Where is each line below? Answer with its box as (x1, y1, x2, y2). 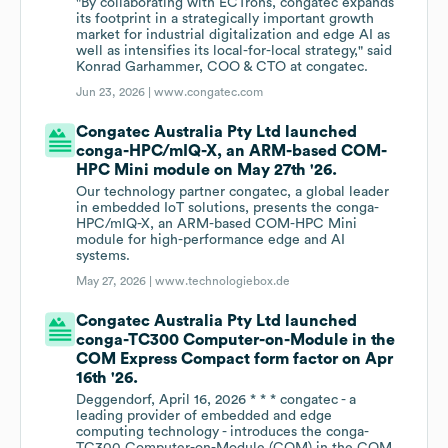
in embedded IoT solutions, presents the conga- (76, 201, 380, 216)
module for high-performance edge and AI (76, 233, 346, 248)
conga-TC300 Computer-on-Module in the (76, 332, 396, 349)
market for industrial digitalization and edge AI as (76, 28, 391, 43)
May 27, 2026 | (76, 275, 156, 288)
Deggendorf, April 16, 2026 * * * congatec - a (76, 393, 357, 408)
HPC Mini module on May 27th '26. (76, 162, 338, 179)
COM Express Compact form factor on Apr (76, 351, 394, 368)
